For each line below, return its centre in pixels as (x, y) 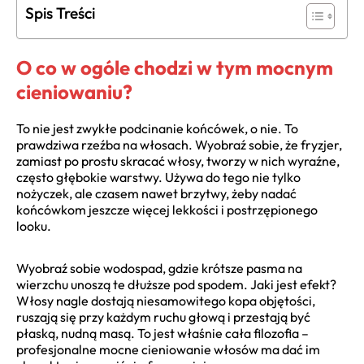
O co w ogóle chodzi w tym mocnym (175, 67)
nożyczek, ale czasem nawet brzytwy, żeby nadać (156, 193)
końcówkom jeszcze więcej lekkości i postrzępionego (167, 209)
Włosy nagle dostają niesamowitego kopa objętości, (166, 300)
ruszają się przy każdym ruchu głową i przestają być (163, 316)
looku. (34, 225)
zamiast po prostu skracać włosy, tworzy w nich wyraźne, (178, 160)
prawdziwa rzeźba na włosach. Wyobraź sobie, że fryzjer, (179, 144)
